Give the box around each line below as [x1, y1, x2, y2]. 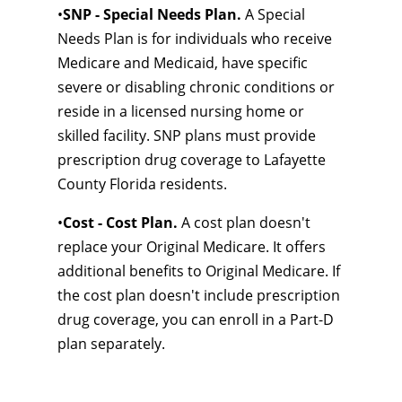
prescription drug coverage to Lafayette [57, 150, 326, 170]
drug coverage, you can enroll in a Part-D [57, 310, 334, 329]
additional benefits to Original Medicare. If [57, 261, 340, 281]
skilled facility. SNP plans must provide [57, 126, 316, 145]
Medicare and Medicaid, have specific [57, 53, 308, 73]
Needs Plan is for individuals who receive [57, 29, 332, 48]
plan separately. [57, 334, 165, 354]
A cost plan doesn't [178, 213, 310, 232]
